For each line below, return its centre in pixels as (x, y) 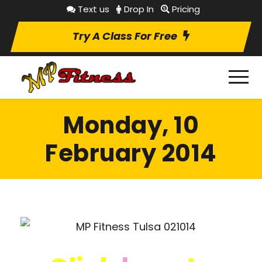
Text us (94, 9)
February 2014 (131, 153)
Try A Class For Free (125, 36)
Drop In (139, 9)
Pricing (186, 9)
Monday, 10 (131, 125)
